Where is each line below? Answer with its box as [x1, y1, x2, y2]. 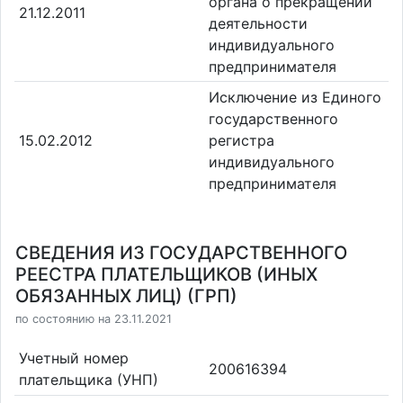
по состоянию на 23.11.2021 [15, 312, 172, 326]
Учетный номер [18, 348, 129, 367]
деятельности [209, 13, 308, 32]
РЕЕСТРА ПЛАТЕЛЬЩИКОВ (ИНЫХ [15, 264, 318, 285]
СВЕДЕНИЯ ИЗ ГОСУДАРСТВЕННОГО [15, 242, 347, 264]
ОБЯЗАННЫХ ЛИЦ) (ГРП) [15, 285, 237, 307]
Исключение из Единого [209, 88, 381, 107]
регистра [209, 131, 274, 150]
